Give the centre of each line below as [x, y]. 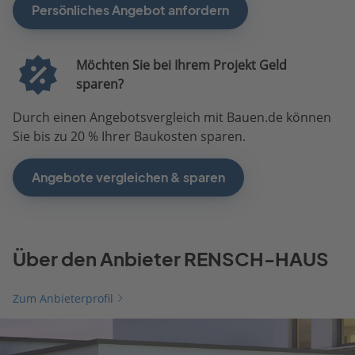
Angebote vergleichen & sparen [128, 177]
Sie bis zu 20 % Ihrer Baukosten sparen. [129, 136]
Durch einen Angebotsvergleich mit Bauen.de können [172, 117]
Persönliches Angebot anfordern [130, 10]
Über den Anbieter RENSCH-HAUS [171, 259]
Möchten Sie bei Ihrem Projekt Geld [181, 65]
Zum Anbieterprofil [63, 298]
